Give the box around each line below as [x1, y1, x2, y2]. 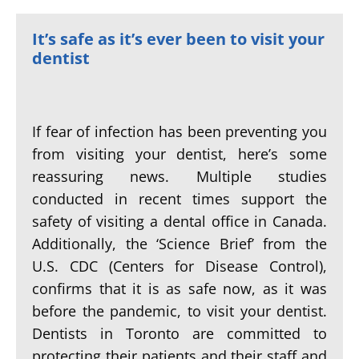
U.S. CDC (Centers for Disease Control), [32, 256, 327, 276]
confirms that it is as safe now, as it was [32, 279, 327, 298]
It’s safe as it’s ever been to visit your [32, 28, 325, 50]
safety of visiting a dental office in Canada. [32, 212, 327, 231]
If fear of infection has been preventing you [32, 122, 327, 141]
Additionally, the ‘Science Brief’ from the [32, 234, 327, 253]
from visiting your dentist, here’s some [32, 144, 327, 163]
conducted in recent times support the [32, 189, 327, 208]
